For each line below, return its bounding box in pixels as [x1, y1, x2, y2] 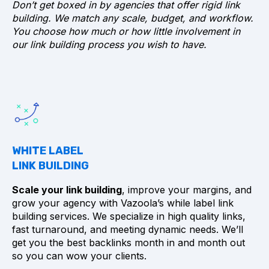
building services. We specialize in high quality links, [12, 210, 246, 223]
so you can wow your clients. [12, 250, 147, 262]
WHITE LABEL [12, 144, 83, 158]
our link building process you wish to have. [12, 38, 207, 51]
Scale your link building [12, 184, 122, 196]
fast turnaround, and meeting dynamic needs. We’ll [12, 223, 243, 236]
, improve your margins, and [122, 184, 252, 196]
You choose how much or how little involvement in [12, 25, 240, 38]
